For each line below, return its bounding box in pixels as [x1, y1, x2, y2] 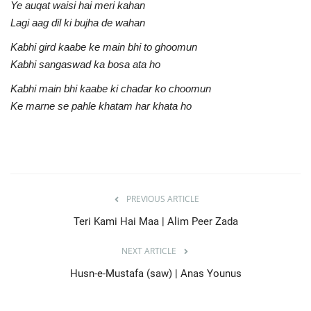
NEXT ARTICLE [121, 244, 176, 257]
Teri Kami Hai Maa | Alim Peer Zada [73, 215, 238, 228]
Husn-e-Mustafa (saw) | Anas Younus [69, 267, 242, 280]
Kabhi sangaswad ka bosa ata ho [10, 58, 160, 70]
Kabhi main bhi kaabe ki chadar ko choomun [10, 82, 211, 94]
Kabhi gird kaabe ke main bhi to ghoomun [10, 40, 197, 53]
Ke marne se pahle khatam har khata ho [10, 99, 192, 112]
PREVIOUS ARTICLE [126, 192, 199, 205]
